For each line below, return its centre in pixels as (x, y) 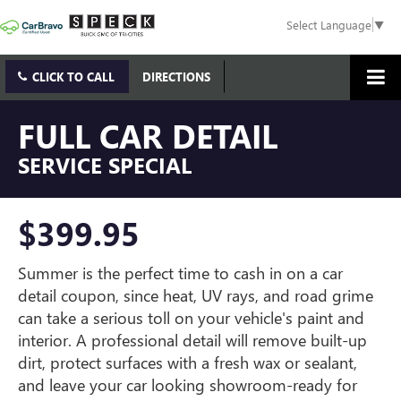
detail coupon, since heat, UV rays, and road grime (196, 296)
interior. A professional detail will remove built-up (192, 341)
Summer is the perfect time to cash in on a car (180, 273)
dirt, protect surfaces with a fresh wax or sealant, (188, 363)
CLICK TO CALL (73, 77)
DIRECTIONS (176, 77)
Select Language (329, 25)
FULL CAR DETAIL (148, 136)
